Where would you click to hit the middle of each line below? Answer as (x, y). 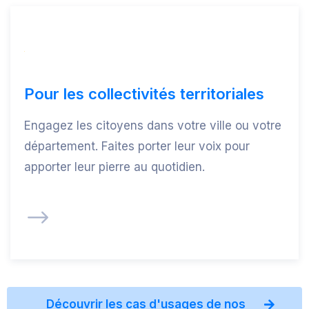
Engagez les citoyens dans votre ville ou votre (153, 126)
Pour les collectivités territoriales (144, 94)
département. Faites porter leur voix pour (137, 146)
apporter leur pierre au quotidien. (114, 167)
